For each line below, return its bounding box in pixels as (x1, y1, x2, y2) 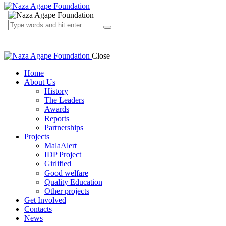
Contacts (24, 205, 52, 213)
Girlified (44, 159, 71, 168)
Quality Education (44, 178, 102, 186)
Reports (44, 114, 69, 123)
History (44, 87, 68, 95)
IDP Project (44, 150, 81, 159)
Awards (44, 105, 69, 114)
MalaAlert (44, 141, 77, 150)
